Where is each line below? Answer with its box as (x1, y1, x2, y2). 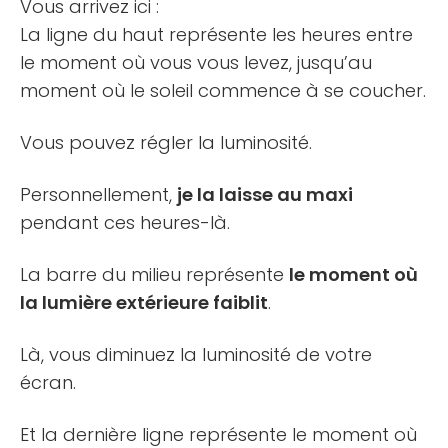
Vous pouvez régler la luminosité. (20, 130, 312, 156)
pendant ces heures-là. (20, 210, 230, 236)
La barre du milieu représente (20, 262, 289, 288)
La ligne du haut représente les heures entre (20, 22, 413, 48)
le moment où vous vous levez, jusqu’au (20, 50, 372, 76)
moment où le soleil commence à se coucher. (20, 78, 426, 104)
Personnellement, (20, 182, 177, 208)
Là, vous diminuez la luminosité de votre (20, 342, 372, 368)
